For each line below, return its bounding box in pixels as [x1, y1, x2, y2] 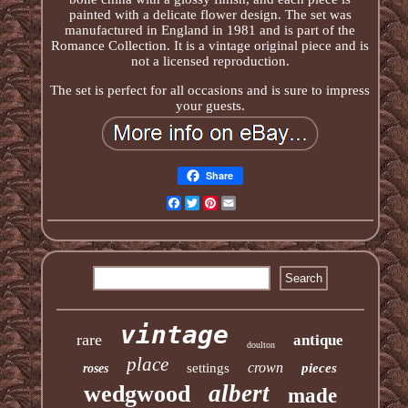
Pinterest [217, 195, 266, 210]
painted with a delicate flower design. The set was [68, 6, 352, 22]
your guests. [175, 97, 245, 113]
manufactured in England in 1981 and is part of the [65, 22, 356, 37]
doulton [247, 339, 276, 350]
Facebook [180, 195, 237, 210]
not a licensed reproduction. [130, 53, 290, 68]
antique [293, 331, 344, 349]
